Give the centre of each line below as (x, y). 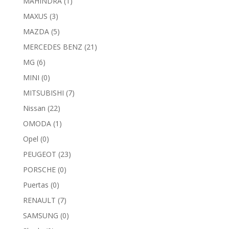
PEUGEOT (39, 154)
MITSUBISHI (43, 93)
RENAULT (39, 200)
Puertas (36, 185)
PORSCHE (39, 169)
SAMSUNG (40, 215)
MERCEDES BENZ (52, 47)
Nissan (34, 108)
